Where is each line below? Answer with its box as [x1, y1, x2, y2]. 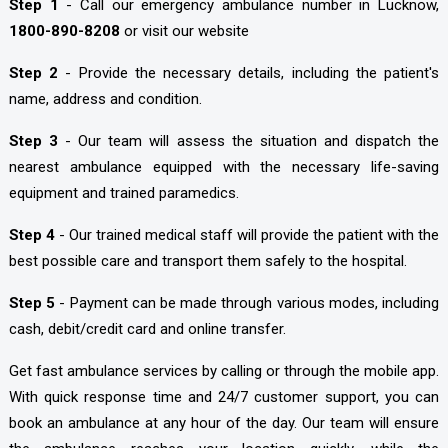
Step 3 [8, 131, 58, 150]
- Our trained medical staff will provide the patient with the [58, 225, 440, 244]
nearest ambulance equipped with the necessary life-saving [8, 157, 440, 176]
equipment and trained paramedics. [8, 183, 239, 202]
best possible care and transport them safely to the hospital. [8, 251, 407, 270]
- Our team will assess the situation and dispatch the [58, 131, 440, 150]
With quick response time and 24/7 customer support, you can [8, 387, 440, 406]
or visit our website [119, 21, 249, 40]
